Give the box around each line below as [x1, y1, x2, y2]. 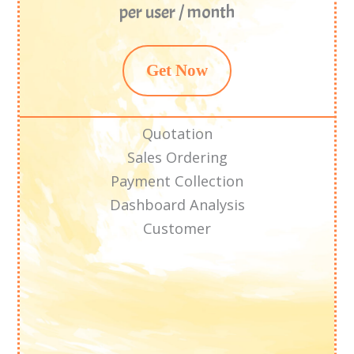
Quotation [141, 124, 213, 144]
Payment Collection [111, 171, 243, 191]
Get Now [146, 61, 208, 81]
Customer [143, 219, 211, 239]
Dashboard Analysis [109, 195, 245, 215]
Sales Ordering [126, 148, 228, 168]
